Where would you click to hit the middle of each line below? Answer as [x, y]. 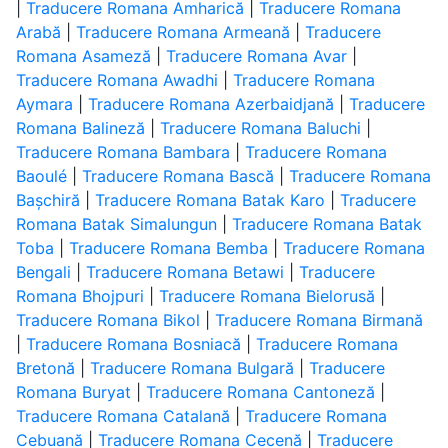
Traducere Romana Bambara [122, 152]
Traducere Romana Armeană [182, 32]
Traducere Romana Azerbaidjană [210, 104]
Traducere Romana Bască [177, 176]
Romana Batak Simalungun [116, 224]
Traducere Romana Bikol [107, 320]
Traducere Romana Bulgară [191, 368]
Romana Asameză [83, 56]
